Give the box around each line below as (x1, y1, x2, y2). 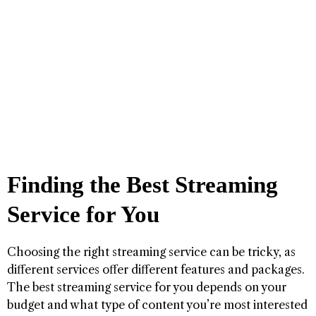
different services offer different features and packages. (7, 262, 305, 277)
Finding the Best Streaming (7, 172, 278, 198)
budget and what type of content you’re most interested (7, 298, 308, 312)
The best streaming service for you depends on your (7, 280, 286, 295)
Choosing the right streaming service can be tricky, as (7, 245, 296, 260)
